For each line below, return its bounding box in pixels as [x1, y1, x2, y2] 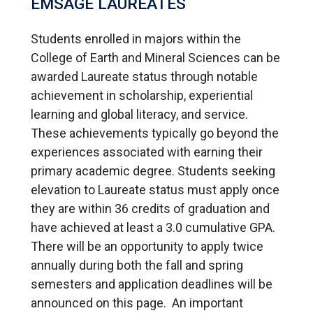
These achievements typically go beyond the [31, 125, 279, 140]
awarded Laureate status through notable [31, 68, 258, 84]
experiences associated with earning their [31, 144, 263, 159]
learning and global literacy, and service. [31, 106, 251, 122]
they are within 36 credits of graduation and [31, 201, 270, 216]
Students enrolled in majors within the [31, 31, 241, 46]
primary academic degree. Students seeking [31, 163, 275, 178]
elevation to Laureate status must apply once [31, 182, 279, 197]
